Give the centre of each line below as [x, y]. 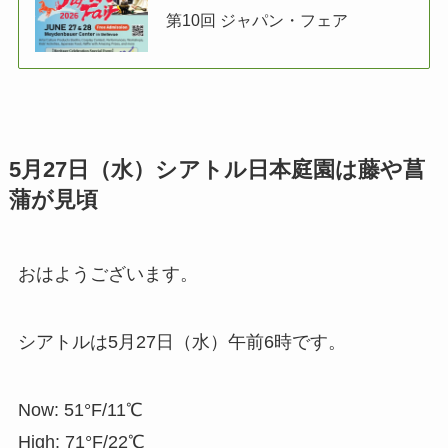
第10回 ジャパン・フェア [257, 19]
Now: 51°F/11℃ [80, 409]
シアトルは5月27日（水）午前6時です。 [181, 341]
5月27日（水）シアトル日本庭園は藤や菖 [216, 169]
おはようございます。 [107, 273]
